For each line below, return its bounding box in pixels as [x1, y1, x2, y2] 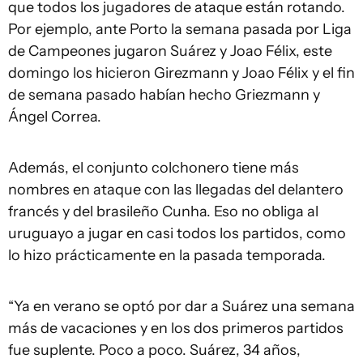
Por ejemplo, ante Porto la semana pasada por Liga [8, 20, 352, 38]
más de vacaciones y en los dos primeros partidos [8, 319, 344, 337]
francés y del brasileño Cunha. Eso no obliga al [8, 203, 318, 220]
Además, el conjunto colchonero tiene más [8, 159, 299, 177]
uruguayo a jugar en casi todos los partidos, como [8, 224, 346, 242]
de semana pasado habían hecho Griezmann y [8, 86, 320, 104]
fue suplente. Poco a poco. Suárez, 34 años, [8, 341, 301, 359]
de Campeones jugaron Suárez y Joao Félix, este [8, 42, 332, 60]
